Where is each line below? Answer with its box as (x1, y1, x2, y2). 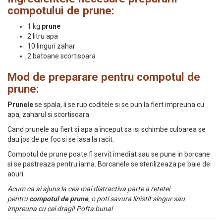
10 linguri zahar (27, 42, 75, 50)
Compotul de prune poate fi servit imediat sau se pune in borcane (7, 150, 210, 158)
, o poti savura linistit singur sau (88, 195, 185, 203)
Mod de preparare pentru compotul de (7, 70, 200, 83)
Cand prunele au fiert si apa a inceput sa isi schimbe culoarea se (7, 125, 206, 133)
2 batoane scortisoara (27, 52, 96, 60)
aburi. (7, 170, 25, 178)
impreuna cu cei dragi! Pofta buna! (7, 205, 113, 213)
